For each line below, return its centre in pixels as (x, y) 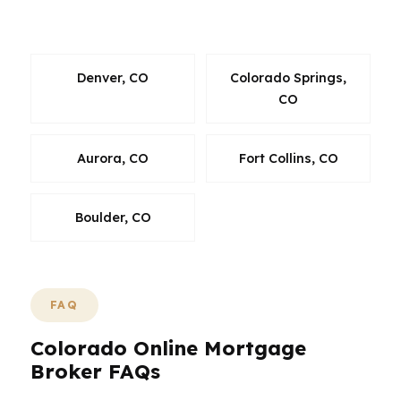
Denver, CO (113, 78)
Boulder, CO (113, 218)
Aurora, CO (113, 158)
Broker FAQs (95, 371)
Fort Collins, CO (288, 158)
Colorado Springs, (288, 78)
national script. (81, 20)
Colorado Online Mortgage (168, 348)
